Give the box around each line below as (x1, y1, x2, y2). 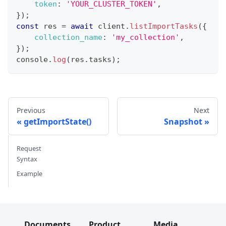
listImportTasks (130, 21, 198, 31)
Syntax (17, 154, 37, 163)
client (93, 21, 125, 31)
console (16, 54, 48, 64)
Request (17, 143, 41, 153)
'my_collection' (111, 32, 180, 42)
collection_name (34, 32, 102, 42)
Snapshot (164, 116, 202, 127)
